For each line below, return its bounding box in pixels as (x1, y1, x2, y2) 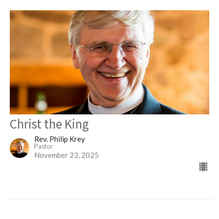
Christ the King (10, 115, 89, 132)
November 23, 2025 (34, 151, 99, 160)
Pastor (34, 142, 53, 151)
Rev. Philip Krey (34, 134, 85, 144)
